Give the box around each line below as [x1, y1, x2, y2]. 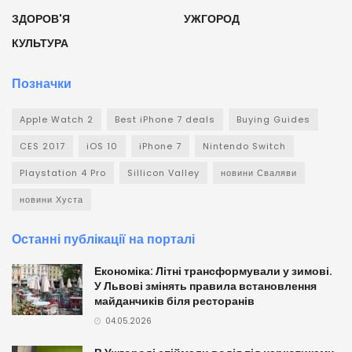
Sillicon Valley [127, 167, 200, 180]
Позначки [12, 75, 71, 93]
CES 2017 [20, 140, 65, 153]
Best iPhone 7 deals [115, 113, 215, 126]
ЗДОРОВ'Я [12, 11, 70, 27]
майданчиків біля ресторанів [94, 293, 255, 310]
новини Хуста [20, 193, 83, 207]
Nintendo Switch [203, 140, 286, 153]
